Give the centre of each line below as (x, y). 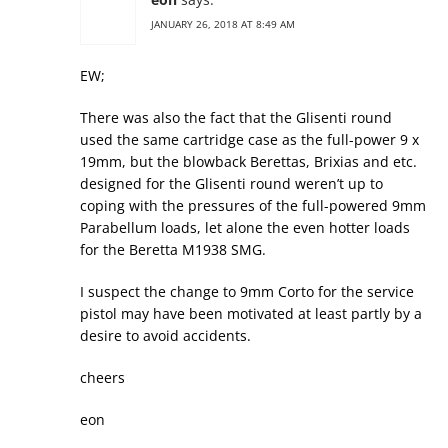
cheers (102, 378)
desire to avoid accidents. (165, 336)
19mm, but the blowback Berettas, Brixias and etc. (248, 162)
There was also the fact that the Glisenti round (236, 118)
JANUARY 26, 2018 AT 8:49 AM (223, 24)
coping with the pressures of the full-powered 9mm (253, 206)
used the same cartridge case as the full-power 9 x (249, 140)
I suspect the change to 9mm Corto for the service (247, 292)
